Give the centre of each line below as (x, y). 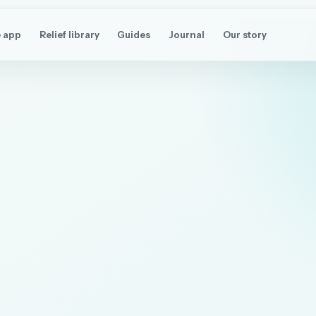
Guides (134, 34)
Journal (187, 34)
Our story (244, 34)
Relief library (69, 34)
